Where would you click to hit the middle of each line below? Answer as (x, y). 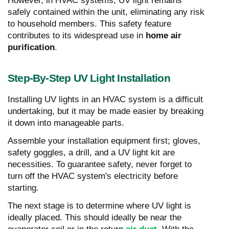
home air (164, 35)
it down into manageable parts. (66, 123)
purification (31, 47)
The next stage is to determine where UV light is (99, 205)
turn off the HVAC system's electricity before (93, 176)
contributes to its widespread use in (77, 35)
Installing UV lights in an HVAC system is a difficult (105, 99)
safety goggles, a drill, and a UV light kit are (91, 152)
